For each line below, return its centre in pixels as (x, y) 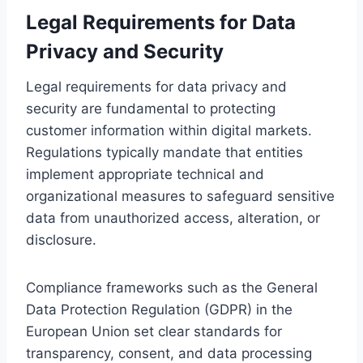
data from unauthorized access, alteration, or (173, 218)
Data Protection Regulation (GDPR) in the (159, 309)
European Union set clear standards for (154, 331)
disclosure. (61, 239)
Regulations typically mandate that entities (164, 152)
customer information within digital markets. (169, 130)
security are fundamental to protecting (151, 108)
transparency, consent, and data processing (169, 353)
